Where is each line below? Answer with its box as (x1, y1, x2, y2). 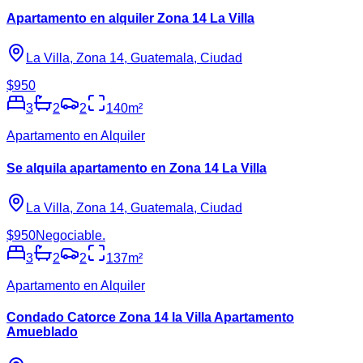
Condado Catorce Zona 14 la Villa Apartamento (6, 310, 294, 325)
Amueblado (6, 325, 78, 340)
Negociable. (36, 228, 105, 242)
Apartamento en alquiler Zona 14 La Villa (6, 11, 254, 26)
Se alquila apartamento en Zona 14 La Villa (6, 160, 267, 175)
